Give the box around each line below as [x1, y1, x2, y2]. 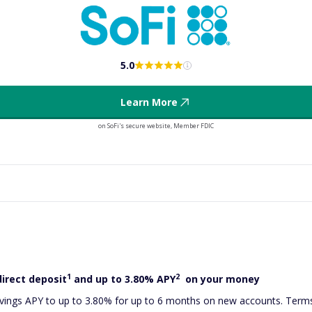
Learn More [120, 95, 178, 109]
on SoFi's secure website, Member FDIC [98, 121, 214, 131]
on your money [182, 272, 260, 286]
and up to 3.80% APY [74, 272, 175, 286]
